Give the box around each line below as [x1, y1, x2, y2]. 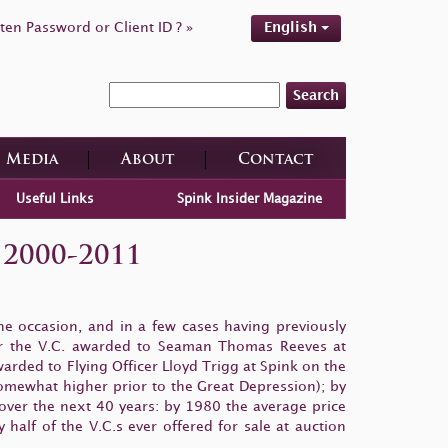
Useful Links [15, 192, 94, 205]
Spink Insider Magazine [177, 192, 322, 205]
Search [293, 88, 339, 102]
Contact [238, 152, 314, 168]
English [263, 21, 321, 34]
